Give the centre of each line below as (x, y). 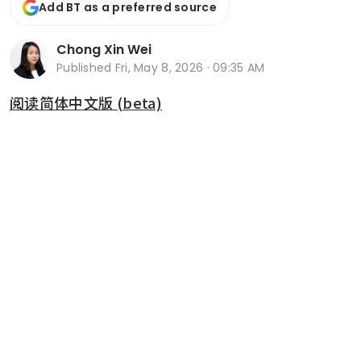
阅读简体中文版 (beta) (86, 102)
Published (86, 68)
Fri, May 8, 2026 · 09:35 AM (190, 68)
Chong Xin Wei (104, 50)
